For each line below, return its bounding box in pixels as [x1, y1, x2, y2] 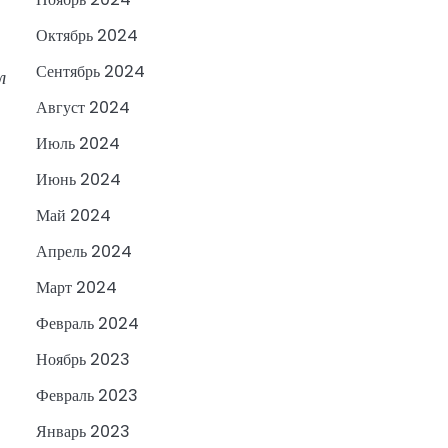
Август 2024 [36, 96, 130, 120]
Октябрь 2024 [36, 24, 138, 48]
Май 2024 [36, 204, 111, 228]
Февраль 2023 [36, 384, 138, 408]
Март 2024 [36, 276, 117, 300]
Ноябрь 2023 [36, 348, 130, 372]
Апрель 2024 [36, 240, 132, 264]
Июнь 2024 [36, 168, 121, 192]
